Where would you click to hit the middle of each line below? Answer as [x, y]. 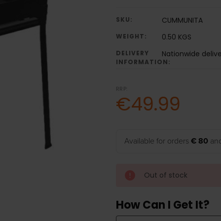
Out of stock [166, 175]
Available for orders [157, 141]
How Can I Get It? [163, 205]
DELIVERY [132, 53]
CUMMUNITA [182, 20]
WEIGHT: [131, 37]
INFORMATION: [143, 62]
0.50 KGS [176, 37]
